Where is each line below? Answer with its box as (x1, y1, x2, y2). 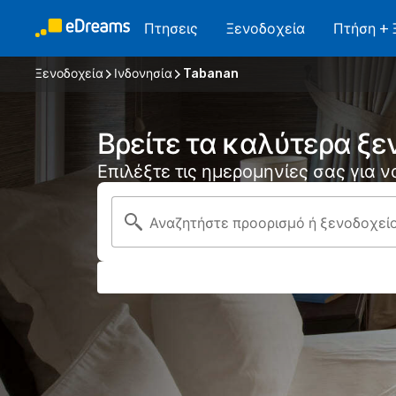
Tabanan (183, 66, 239, 81)
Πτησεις (144, 20, 198, 37)
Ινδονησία (114, 66, 172, 81)
